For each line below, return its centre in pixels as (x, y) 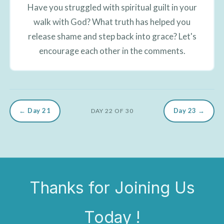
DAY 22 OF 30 (112, 111)
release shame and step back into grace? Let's (112, 36)
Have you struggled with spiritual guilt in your (112, 7)
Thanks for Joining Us (112, 187)
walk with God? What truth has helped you (112, 21)
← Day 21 (35, 111)
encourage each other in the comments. (112, 50)
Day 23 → (189, 111)
